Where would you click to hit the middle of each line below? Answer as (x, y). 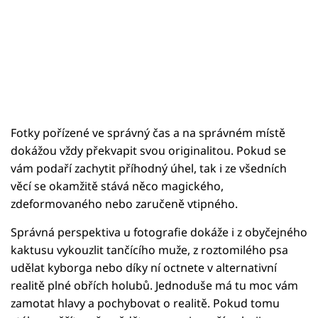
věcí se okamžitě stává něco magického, (117, 186)
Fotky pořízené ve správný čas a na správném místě (148, 132)
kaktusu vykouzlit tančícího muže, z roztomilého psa (149, 250)
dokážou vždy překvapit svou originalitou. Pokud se (148, 150)
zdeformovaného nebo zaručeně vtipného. (124, 203)
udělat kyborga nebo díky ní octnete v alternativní (144, 267)
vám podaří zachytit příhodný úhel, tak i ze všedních (149, 168)
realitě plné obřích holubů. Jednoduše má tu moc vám (154, 285)
